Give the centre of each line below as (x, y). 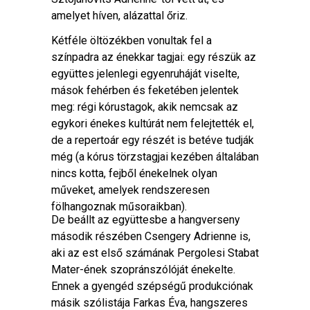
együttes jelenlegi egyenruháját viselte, (145, 74)
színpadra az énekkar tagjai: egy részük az (154, 57)
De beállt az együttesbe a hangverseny (146, 220)
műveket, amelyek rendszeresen (130, 190)
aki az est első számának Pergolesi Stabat (155, 253)
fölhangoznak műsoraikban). (119, 207)
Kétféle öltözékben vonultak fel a (131, 40)
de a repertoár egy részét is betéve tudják (153, 140)
